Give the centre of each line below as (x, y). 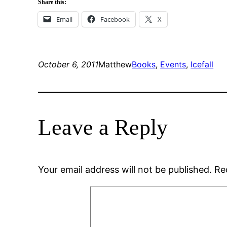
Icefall (202, 65)
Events (173, 65)
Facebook (115, 20)
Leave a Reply (103, 128)
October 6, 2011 (68, 65)
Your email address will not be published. (125, 170)
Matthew (115, 65)
